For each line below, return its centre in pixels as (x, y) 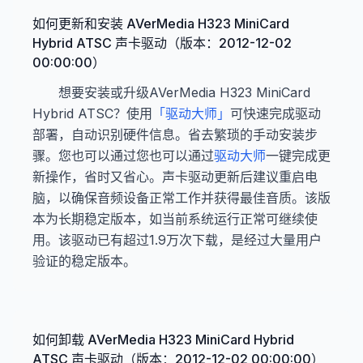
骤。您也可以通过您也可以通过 (123, 156)
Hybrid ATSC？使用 (92, 113)
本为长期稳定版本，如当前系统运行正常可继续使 (175, 219)
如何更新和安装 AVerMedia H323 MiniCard (161, 23)
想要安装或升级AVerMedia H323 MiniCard (184, 92)
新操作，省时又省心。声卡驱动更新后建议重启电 (175, 177)
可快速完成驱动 (275, 113)
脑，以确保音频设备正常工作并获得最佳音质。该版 (181, 198)
